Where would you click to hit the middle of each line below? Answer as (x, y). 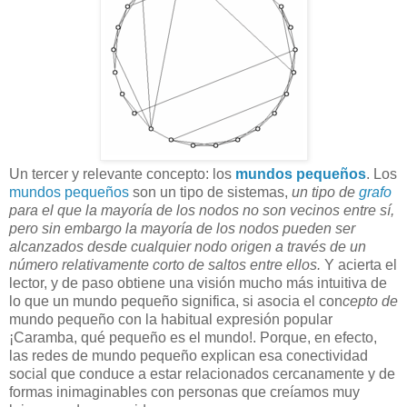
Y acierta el (361, 264)
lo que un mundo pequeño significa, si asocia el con (176, 301)
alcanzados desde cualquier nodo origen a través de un (188, 246)
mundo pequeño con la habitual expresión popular (171, 319)
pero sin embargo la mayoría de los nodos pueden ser (182, 228)
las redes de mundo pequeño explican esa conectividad (189, 355)
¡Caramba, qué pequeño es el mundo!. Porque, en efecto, (193, 337)
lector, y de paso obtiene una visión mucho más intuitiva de (198, 283)
